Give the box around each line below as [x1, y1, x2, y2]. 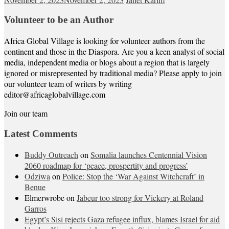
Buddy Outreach [25, 149, 78, 160]
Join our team [4, 108, 48, 119]
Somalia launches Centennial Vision [90, 149, 207, 160]
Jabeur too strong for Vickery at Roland [77, 192, 203, 203]
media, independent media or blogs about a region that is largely [4, 57, 210, 68]
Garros [25, 202, 47, 214]
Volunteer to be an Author [4, 14, 113, 26]
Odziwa [25, 170, 50, 181]
